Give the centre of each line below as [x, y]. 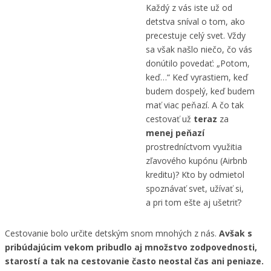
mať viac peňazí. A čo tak [195, 105]
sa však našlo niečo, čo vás [199, 49]
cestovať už [170, 119]
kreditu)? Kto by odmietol [195, 174]
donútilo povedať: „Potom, [198, 63]
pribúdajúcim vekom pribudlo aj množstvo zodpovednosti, [131, 247]
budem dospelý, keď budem [201, 91]
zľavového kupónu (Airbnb [197, 160]
